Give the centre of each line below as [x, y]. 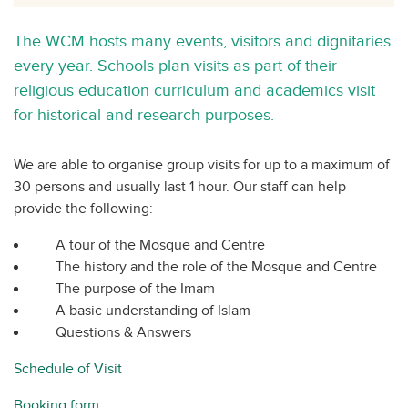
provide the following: [83, 209]
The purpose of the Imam [135, 290]
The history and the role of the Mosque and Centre [216, 268]
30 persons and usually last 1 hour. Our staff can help [180, 188]
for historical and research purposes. [144, 116]
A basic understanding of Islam [153, 311]
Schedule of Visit [68, 370]
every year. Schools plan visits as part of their [175, 66]
